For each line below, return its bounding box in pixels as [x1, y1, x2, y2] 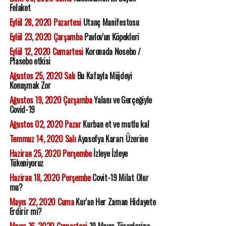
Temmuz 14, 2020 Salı [9, 133, 76, 145]
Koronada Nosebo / [83, 45, 141, 58]
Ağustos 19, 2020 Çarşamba [9, 94, 92, 106]
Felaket [9, 2, 31, 14]
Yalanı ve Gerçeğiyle [92, 94, 152, 106]
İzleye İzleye [91, 147, 128, 159]
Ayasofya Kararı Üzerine [76, 133, 148, 145]
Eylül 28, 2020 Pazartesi [9, 16, 81, 28]
